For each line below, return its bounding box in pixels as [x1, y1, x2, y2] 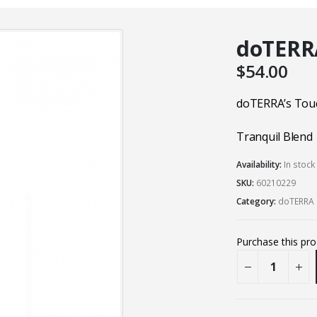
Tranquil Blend [236, 129, 313, 144]
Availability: [236, 158, 284, 171]
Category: [236, 195, 278, 207]
